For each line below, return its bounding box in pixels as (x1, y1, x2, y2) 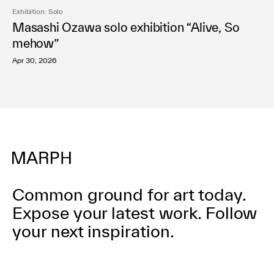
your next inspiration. (12, 221, 174, 241)
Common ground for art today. (12, 185, 246, 204)
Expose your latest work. (12, 203, 201, 223)
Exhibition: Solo (12, 7, 64, 16)
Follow (201, 203, 257, 223)
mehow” (12, 36, 59, 51)
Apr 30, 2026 (12, 56, 57, 65)
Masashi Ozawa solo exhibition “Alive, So (12, 20, 240, 35)
